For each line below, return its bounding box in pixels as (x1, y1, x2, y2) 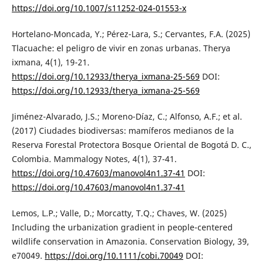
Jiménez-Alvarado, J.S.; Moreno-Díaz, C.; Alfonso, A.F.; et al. (11, 111, 242, 123)
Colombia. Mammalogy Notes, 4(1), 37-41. (11, 153, 177, 165)
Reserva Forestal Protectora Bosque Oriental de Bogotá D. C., (11, 139, 252, 151)
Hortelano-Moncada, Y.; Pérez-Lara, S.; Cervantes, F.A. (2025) (11, 28, 250, 40)
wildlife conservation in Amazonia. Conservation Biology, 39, (11, 236, 249, 247)
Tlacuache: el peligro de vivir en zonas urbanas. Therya (11, 42, 230, 54)
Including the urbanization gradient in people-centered (11, 222, 233, 233)
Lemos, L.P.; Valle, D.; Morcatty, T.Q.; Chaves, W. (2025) (11, 207, 227, 219)
